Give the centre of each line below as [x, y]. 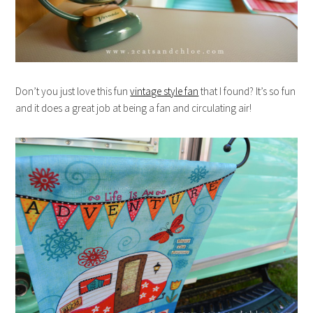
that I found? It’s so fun [247, 91]
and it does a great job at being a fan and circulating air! [134, 108]
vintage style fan [165, 91]
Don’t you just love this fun [73, 91]
